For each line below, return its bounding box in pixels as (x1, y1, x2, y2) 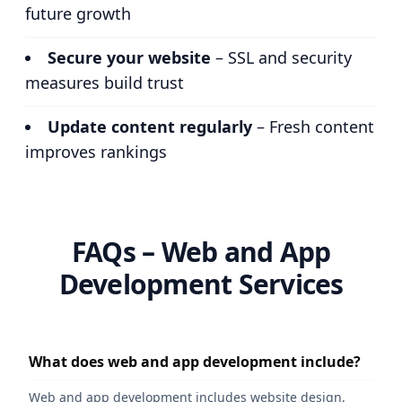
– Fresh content (252, 115, 374, 137)
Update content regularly (48, 115, 252, 137)
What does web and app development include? (29, 351, 361, 371)
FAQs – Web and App (71, 232, 331, 270)
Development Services (58, 265, 344, 302)
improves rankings (25, 140, 167, 162)
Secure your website (48, 46, 211, 68)
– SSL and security (211, 46, 352, 68)
